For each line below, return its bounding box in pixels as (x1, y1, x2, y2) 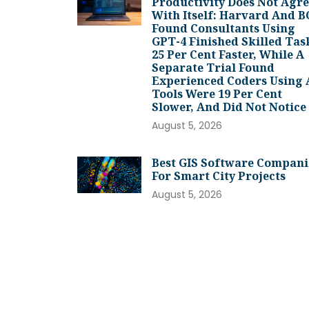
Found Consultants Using (152, 21, 296, 37)
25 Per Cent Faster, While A (152, 47, 305, 63)
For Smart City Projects (152, 168, 286, 184)
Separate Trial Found (152, 60, 275, 76)
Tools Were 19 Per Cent (152, 86, 283, 102)
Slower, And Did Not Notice (152, 99, 307, 115)
